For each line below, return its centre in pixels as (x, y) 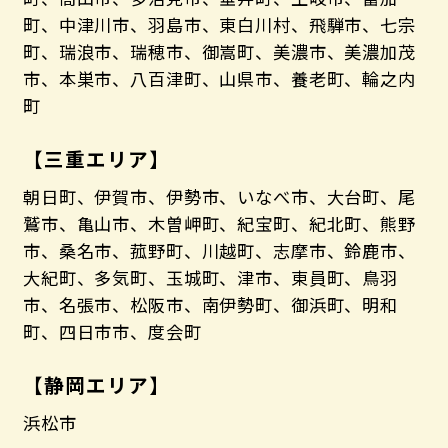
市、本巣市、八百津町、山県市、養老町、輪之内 (219, 79)
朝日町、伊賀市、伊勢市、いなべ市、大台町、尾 (219, 197)
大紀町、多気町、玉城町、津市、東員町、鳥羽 (210, 278)
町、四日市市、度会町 (112, 332)
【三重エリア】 (96, 159)
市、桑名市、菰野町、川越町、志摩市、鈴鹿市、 (219, 251)
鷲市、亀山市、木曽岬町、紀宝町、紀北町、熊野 (219, 224)
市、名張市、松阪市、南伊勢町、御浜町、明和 (210, 305)
